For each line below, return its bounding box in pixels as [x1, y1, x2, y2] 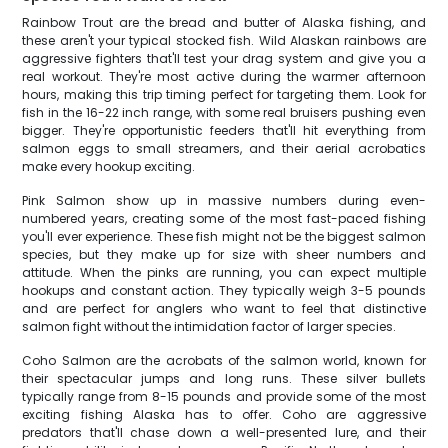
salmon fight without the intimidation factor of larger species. [22, 318, 397, 335]
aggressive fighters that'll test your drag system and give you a [22, 50, 426, 67]
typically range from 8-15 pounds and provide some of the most [22, 388, 426, 405]
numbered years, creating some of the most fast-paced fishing [22, 210, 426, 227]
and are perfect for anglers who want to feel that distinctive [22, 300, 426, 317]
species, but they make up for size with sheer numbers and [22, 246, 426, 263]
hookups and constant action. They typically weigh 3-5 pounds [22, 282, 426, 299]
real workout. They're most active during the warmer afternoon [22, 68, 426, 85]
